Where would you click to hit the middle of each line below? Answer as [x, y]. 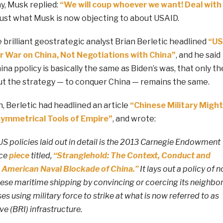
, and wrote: [134, 118]
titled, [41, 155]
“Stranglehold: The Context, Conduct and [132, 155]
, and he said [198, 55]
